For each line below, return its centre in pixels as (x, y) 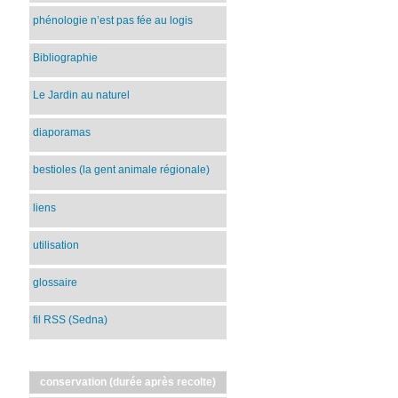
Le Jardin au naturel (82, 96)
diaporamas (62, 133)
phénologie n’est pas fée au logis (113, 20)
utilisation (56, 245)
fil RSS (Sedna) (71, 320)
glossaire (56, 282)
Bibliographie (66, 57)
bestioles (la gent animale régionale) (122, 170)
